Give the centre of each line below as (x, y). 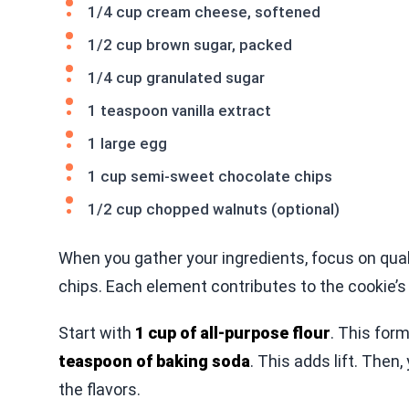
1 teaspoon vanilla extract (179, 110)
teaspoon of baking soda (154, 361)
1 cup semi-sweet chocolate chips (210, 176)
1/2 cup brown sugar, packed (190, 44)
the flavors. (100, 389)
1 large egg (127, 143)
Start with (97, 332)
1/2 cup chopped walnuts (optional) (214, 209)
